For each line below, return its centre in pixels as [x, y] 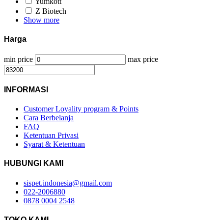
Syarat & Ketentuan [54, 144]
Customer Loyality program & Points [81, 109]
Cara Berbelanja [49, 118]
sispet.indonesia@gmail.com [68, 183]
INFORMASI [26, 89]
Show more [41, 20]
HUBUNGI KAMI [34, 164]
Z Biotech [51, 11]
